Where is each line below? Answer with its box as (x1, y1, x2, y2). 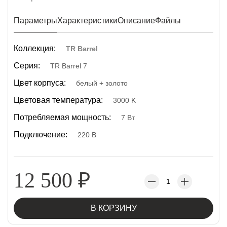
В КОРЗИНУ (90, 204, 137, 212)
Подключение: (14, 130, 67, 139)
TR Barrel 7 (50, 62, 87, 70)
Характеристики (57, 16, 118, 25)
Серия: (14, 61, 40, 70)
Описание (118, 16, 155, 25)
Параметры (14, 16, 57, 25)
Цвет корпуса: (14, 79, 66, 87)
